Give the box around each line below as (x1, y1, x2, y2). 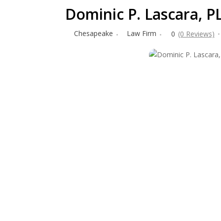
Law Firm (127, 29, 156, 38)
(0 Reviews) (178, 29, 215, 38)
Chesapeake (74, 29, 113, 38)
